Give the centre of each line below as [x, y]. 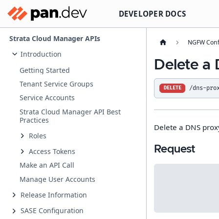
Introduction [41, 54]
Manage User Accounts [58, 179]
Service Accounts [47, 98]
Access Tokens [52, 152]
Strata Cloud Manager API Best [70, 111]
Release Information [54, 195]
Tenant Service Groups [57, 84]
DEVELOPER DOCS [152, 13]
